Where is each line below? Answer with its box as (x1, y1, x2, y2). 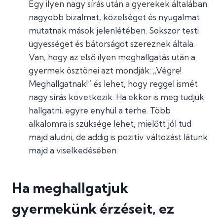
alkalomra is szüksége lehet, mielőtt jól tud (29, 118, 191, 129)
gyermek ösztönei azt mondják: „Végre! (29, 65, 182, 75)
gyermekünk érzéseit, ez (12, 200, 174, 217)
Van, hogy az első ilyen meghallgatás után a (29, 52, 195, 62)
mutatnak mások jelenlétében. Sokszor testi (29, 25, 199, 36)
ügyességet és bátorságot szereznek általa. (29, 38, 195, 49)
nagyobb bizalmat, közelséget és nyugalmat (29, 12, 200, 22)
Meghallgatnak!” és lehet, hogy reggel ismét (29, 78, 198, 89)
